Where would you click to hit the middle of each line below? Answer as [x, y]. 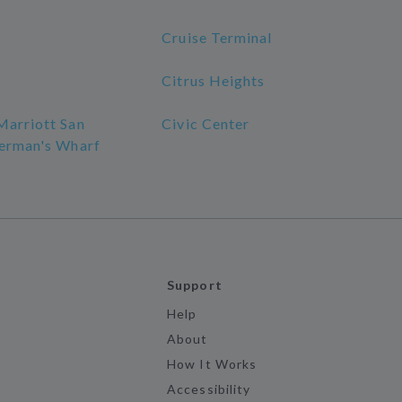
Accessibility [209, 389]
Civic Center [206, 123]
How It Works [212, 364]
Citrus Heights [214, 80]
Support [195, 285]
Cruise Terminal [217, 37]
